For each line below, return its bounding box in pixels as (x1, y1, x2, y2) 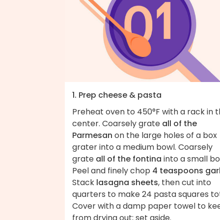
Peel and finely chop (72, 165, 152, 176)
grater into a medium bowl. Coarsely (72, 141, 213, 153)
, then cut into (158, 176, 211, 188)
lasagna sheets (96, 176, 158, 188)
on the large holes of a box (112, 129, 217, 141)
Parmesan (72, 129, 112, 141)
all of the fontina (96, 153, 162, 165)
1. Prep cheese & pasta (72, 89, 162, 101)
